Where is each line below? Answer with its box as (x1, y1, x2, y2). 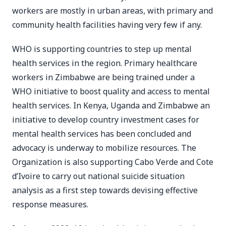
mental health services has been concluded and (12, 128, 191, 139)
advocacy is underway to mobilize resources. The (12, 142, 196, 153)
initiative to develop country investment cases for (12, 114, 199, 125)
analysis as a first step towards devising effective (12, 185, 198, 196)
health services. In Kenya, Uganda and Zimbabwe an (12, 100, 210, 111)
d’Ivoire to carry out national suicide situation (12, 171, 185, 182)
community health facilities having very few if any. (12, 19, 202, 30)
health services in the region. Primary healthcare (12, 58, 197, 69)
